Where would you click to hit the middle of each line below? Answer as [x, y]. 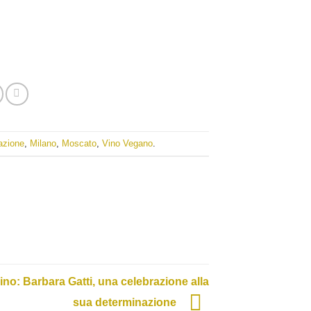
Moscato [79, 143]
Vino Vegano [128, 143]
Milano [43, 143]
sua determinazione [126, 302]
